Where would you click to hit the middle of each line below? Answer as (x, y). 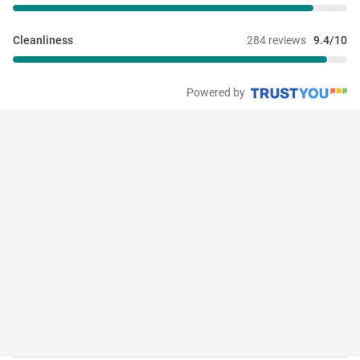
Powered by (217, 92)
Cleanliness (43, 41)
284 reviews (276, 41)
